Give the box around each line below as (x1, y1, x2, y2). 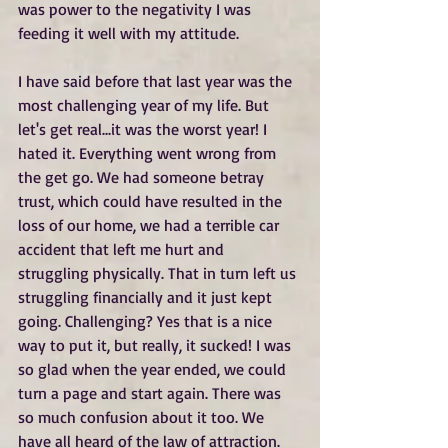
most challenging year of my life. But (18, 95, 273, 116)
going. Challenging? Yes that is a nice (18, 311, 276, 332)
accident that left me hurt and (18, 239, 228, 260)
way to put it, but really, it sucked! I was (18, 335, 295, 356)
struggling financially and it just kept (18, 287, 276, 308)
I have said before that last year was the (18, 71, 296, 92)
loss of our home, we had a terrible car (18, 215, 283, 236)
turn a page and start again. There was (18, 383, 285, 404)
